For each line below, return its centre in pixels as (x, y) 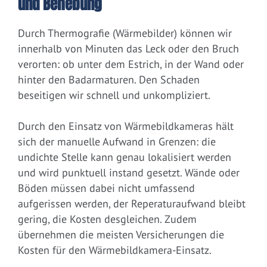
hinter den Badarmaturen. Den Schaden (109, 80)
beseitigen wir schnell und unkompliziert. (114, 95)
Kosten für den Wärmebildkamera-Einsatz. (115, 250)
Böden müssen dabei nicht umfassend (106, 188)
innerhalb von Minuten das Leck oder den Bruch (128, 49)
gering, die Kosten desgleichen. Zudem (107, 219)
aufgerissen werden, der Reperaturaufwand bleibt (132, 204)
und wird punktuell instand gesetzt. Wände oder (129, 173)
